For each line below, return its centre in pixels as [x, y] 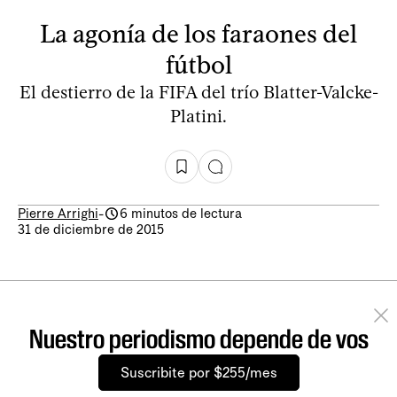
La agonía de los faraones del [198, 33]
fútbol [198, 64]
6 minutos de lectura [181, 213]
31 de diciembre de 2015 [91, 229]
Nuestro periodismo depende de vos [198, 339]
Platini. [198, 116]
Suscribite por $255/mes [198, 372]
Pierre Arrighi [58, 213]
